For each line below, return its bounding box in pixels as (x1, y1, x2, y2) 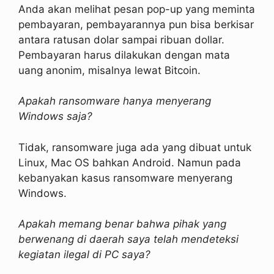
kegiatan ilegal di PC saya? (18, 248, 150, 261)
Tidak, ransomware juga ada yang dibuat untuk (18, 141, 251, 154)
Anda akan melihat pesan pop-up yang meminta (18, 2, 255, 15)
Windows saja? (18, 110, 92, 123)
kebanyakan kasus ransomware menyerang (18, 171, 232, 184)
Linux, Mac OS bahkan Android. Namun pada (18, 156, 241, 169)
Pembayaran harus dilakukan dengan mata (18, 48, 230, 61)
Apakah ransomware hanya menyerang (18, 95, 211, 108)
